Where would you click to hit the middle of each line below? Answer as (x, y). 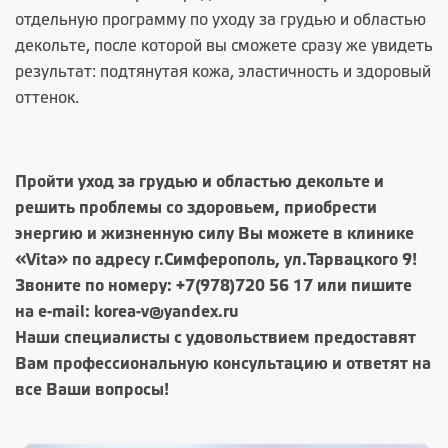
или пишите (362, 286)
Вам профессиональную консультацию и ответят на (223, 364)
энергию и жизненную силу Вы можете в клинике (214, 234)
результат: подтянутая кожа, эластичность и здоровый (223, 72)
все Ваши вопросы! (92, 390)
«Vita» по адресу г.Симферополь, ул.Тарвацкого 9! (216, 260)
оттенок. (47, 98)
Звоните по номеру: (95, 286)
